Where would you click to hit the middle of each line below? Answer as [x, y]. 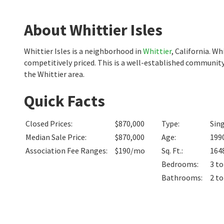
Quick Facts [64, 101]
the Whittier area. [54, 74]
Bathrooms [181, 177]
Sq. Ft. [171, 150]
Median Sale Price [55, 137]
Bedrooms [179, 164]
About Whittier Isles [93, 30]
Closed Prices [48, 123]
